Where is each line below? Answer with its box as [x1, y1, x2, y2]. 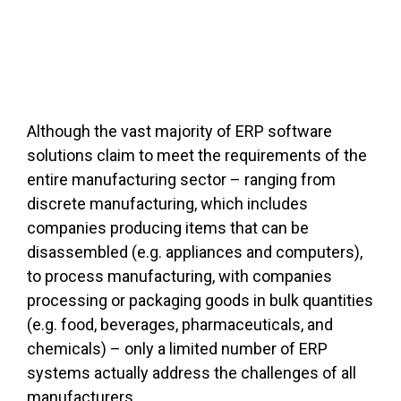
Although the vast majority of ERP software [27, 122, 332, 141]
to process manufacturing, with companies [27, 267, 332, 286]
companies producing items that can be [27, 218, 309, 238]
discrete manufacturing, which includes [27, 194, 308, 214]
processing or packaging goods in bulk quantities [27, 291, 373, 311]
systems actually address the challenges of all [27, 363, 356, 383]
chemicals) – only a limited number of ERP [27, 339, 328, 359]
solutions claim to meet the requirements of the [27, 146, 367, 166]
